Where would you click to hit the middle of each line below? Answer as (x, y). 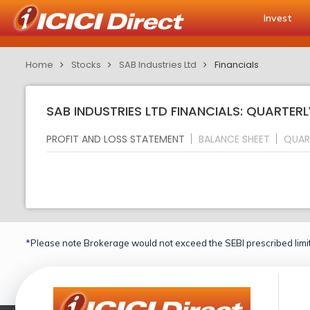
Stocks (86, 65)
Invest (278, 18)
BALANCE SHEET (234, 139)
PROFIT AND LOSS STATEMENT (116, 139)
